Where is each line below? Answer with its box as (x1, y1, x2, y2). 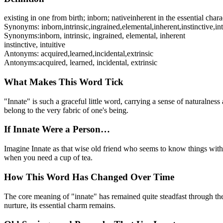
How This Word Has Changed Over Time (4, 171, 174, 182)
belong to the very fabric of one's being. (4, 106, 128, 114)
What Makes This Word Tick (4, 77, 123, 88)
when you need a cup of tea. (4, 153, 93, 162)
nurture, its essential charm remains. (4, 201, 115, 210)
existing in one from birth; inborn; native (4, 13, 130, 22)
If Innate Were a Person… (4, 124, 110, 135)
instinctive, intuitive (4, 40, 65, 49)
